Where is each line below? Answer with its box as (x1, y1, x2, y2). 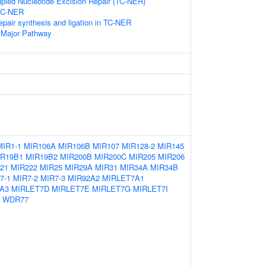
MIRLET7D (11, 183, 49, 194)
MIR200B (60, 151, 92, 162)
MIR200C (94, 151, 126, 162)
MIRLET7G (92, 183, 131, 194)
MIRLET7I (133, 183, 168, 194)
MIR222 (11, 161, 37, 173)
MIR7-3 (40, 172, 65, 183)
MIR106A (24, 140, 56, 151)
